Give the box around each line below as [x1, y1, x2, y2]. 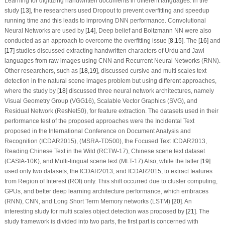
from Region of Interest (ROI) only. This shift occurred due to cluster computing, [4, 177, 217, 185]
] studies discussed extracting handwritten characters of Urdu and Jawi [13, 47, 204, 54]
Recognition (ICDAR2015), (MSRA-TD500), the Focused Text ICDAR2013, [4, 137, 207, 145]
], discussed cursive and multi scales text [96, 67, 206, 74]
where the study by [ [4, 87, 59, 94]
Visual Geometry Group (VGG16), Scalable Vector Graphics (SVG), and [4, 97, 197, 104]
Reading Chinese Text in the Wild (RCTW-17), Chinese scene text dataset [4, 147, 205, 155]
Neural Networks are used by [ [4, 27, 87, 34]
